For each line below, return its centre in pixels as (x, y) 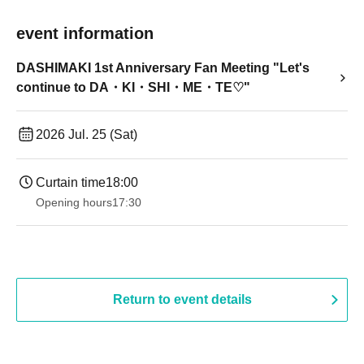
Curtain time (71, 182)
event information (85, 33)
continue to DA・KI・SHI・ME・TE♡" (133, 87)
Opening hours (74, 202)
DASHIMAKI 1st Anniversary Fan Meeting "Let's (163, 68)
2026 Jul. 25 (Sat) (87, 134)
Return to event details (182, 299)
